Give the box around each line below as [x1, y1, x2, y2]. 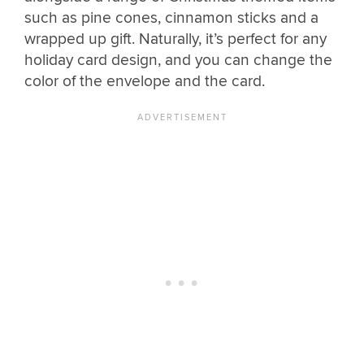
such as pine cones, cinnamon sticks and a [24, 8, 318, 28]
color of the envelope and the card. [24, 71, 265, 92]
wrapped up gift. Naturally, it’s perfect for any [24, 29, 327, 50]
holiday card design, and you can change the [24, 50, 332, 71]
